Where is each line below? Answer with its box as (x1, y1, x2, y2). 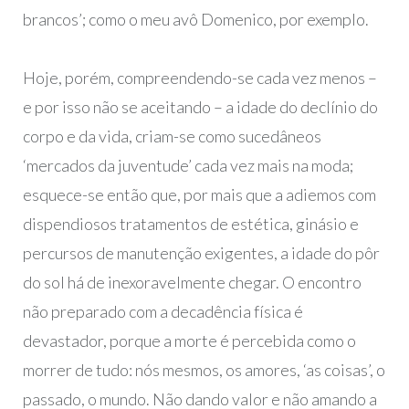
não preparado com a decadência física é (22, 301, 303, 322)
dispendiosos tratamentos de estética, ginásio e (22, 214, 359, 235)
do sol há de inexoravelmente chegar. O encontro (22, 272, 362, 293)
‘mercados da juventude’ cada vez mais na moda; (22, 155, 353, 176)
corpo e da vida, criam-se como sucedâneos (22, 126, 321, 147)
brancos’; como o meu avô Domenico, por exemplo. (22, 9, 369, 30)
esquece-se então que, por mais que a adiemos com (22, 184, 376, 205)
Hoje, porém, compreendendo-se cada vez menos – (22, 68, 377, 89)
